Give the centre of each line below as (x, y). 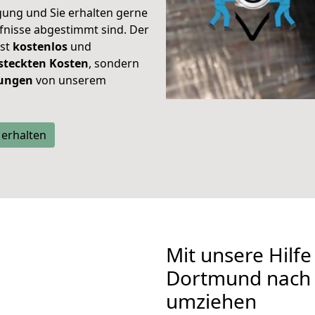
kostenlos (40, 46)
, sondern (114, 63)
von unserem (70, 80)
